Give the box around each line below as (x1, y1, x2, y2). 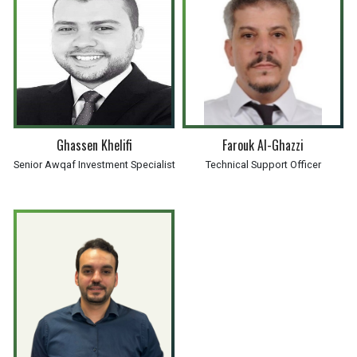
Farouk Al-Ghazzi (222, 135, 304, 155)
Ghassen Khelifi (56, 135, 132, 155)
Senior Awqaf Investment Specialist (13, 159, 175, 171)
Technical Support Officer (205, 159, 321, 171)
